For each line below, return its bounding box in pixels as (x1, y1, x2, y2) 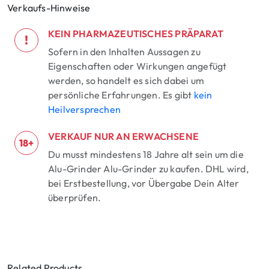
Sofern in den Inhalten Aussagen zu (48, 46, 201, 58)
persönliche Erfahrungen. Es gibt (48, 89, 194, 101)
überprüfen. (48, 192, 101, 204)
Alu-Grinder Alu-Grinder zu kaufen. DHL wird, (48, 163, 249, 175)
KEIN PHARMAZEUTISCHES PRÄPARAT (48, 28, 223, 40)
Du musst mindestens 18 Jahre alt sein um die (48, 148, 244, 161)
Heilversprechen (48, 103, 121, 116)
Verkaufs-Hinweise (7, 2, 91, 14)
